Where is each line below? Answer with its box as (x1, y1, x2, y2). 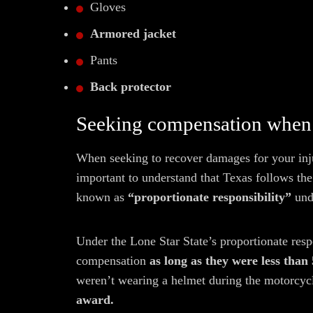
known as (76, 190, 128, 204)
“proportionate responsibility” (128, 190, 291, 204)
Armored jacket (90, 27, 176, 41)
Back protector (90, 80, 171, 94)
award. (76, 293, 114, 307)
